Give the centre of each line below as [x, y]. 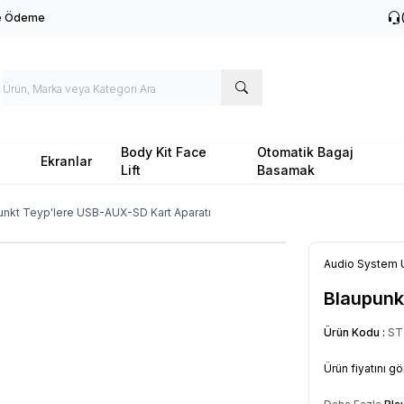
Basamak [286, 170]
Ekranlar [66, 161]
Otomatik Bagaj [306, 151]
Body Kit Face [163, 151]
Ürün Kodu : [356, 332]
